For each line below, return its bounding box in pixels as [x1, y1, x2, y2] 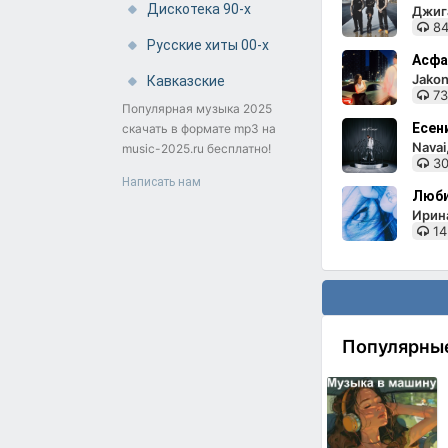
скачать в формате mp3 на [122, 121, 276, 136]
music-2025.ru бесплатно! [122, 141, 271, 156]
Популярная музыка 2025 [122, 101, 272, 116]
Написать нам [122, 175, 201, 189]
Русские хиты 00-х [147, 37, 269, 53]
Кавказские [147, 73, 225, 89]
